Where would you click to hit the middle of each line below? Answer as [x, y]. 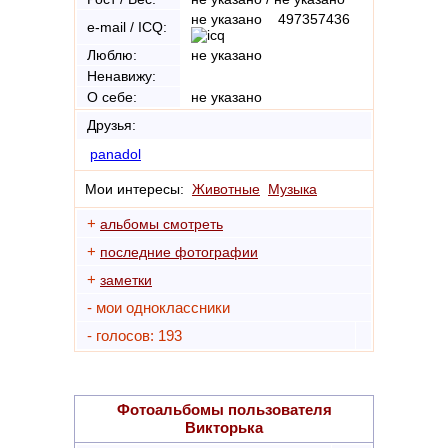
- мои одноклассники [158, 307]
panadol [115, 154]
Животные [226, 189]
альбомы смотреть [161, 224]
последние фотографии [179, 252]
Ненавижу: [121, 76]
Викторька [224, 427]
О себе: [112, 97]
